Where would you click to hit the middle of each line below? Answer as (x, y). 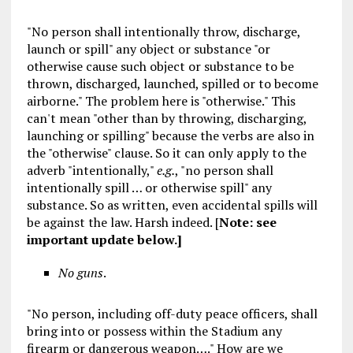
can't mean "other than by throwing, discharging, (166, 118)
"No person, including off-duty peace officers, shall (172, 314)
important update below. (102, 240)
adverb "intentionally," (91, 170)
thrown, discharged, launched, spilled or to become (172, 84)
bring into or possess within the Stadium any (154, 331)
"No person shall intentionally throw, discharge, (163, 32)
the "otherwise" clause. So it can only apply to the (166, 153)
